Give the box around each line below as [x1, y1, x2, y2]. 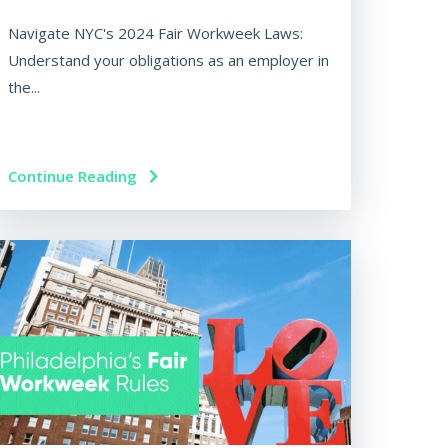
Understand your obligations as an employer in [7, 50, 329, 71]
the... [7, 77, 40, 98]
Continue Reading [7, 166, 141, 187]
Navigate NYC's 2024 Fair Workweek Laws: [7, 23, 303, 44]
